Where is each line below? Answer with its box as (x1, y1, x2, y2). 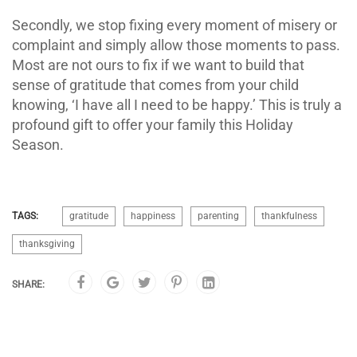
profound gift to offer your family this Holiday (12, 116, 293, 133)
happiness (131, 210, 175, 222)
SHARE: (12, 278, 45, 290)
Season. (12, 135, 64, 153)
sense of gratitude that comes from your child (12, 76, 299, 93)
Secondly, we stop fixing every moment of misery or (12, 16, 337, 33)
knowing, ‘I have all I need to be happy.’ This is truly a (12, 96, 342, 113)
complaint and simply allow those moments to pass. (12, 36, 340, 53)
